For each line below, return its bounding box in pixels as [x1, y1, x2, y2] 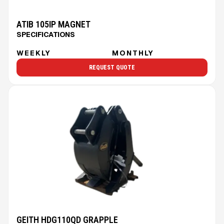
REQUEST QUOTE [89, 63, 135, 71]
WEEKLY [16, 48, 51, 57]
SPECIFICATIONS [16, 29, 74, 39]
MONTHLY [112, 48, 154, 57]
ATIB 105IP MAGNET [16, 18, 90, 29]
